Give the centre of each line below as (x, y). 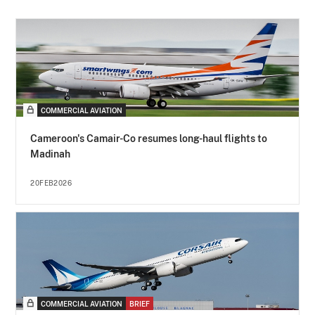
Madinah (51, 154)
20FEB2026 (51, 183)
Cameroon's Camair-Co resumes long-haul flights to (149, 139)
